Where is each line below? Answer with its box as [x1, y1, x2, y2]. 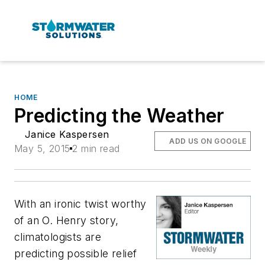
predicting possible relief [14, 247, 137, 260]
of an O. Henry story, [14, 214, 119, 227]
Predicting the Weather [14, 104, 225, 127]
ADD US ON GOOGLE [169, 136, 247, 146]
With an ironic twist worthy [14, 197, 147, 210]
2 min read [72, 142, 120, 154]
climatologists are [14, 230, 102, 243]
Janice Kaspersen [25, 128, 109, 140]
